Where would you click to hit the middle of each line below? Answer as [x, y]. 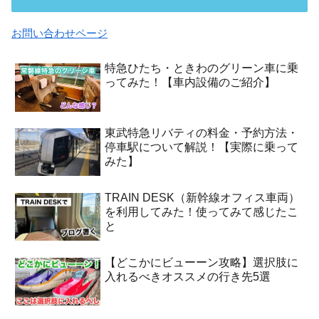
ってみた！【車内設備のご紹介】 [190, 83]
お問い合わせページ [59, 33]
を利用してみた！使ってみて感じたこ [202, 211]
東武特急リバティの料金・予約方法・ [202, 132]
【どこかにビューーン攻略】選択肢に [202, 262]
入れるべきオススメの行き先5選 [188, 276]
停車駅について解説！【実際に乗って [202, 147]
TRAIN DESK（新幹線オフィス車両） [203, 197]
